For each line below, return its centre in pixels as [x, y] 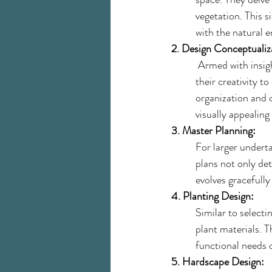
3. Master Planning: [213, 131]
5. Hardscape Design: [218, 262]
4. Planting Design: [212, 196]
